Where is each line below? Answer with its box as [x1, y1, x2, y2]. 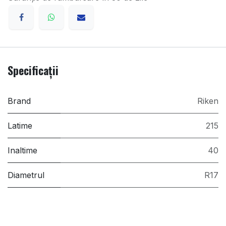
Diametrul [8, 170, 44, 181]
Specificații [8, 62, 59, 79]
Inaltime [8, 145, 37, 156]
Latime [8, 121, 32, 131]
